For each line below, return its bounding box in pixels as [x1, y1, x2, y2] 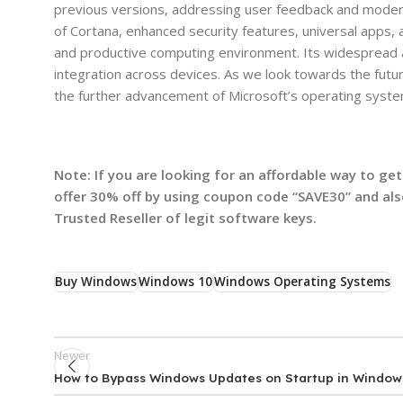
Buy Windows [55, 273, 137, 291]
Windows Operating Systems [214, 273, 390, 291]
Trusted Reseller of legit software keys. [54, 208, 317, 227]
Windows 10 [139, 273, 212, 291]
